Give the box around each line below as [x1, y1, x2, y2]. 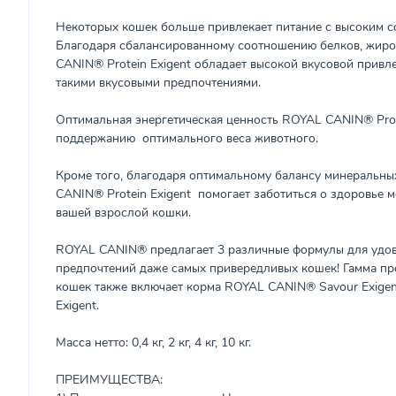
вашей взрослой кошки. [56, 204, 191, 221]
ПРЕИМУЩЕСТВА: [56, 371, 163, 388]
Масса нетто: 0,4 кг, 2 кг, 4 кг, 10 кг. [56, 334, 251, 351]
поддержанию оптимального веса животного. [56, 130, 318, 147]
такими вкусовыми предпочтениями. [56, 74, 261, 91]
